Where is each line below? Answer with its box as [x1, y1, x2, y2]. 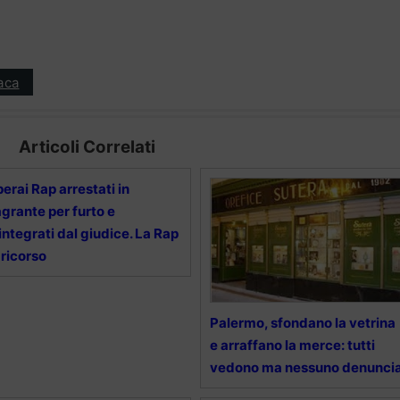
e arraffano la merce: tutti [209, 337, 375, 354]
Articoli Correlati [18, 137, 155, 158]
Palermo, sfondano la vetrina [209, 314, 396, 332]
